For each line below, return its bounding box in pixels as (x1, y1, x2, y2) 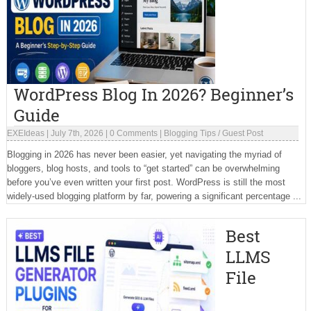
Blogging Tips (163, 128, 216, 138)
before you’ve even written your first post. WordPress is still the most (6, 177, 285, 187)
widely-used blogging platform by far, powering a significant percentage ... (6, 191, 301, 201)
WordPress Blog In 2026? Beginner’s (13, 83, 294, 106)
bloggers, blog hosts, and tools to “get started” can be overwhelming (6, 163, 280, 174)
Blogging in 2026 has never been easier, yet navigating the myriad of (6, 149, 282, 160)
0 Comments (109, 128, 158, 138)
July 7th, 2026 (50, 128, 103, 138)
